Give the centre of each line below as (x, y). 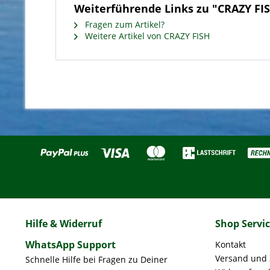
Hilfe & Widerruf (64, 224)
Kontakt (231, 244)
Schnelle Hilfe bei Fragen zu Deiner (96, 259)
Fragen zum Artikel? (124, 24)
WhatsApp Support (71, 245)
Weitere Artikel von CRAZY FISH (146, 36)
